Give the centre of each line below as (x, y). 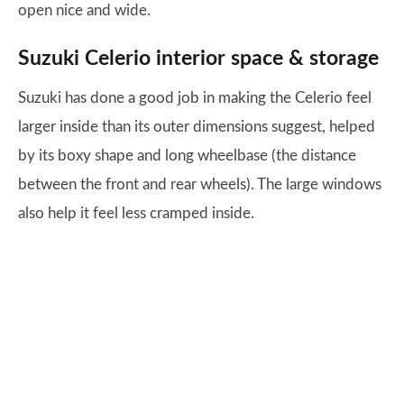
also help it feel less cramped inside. (136, 213)
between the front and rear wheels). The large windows (200, 184)
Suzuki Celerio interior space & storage (198, 59)
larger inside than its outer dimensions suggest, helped (197, 127)
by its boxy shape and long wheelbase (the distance (187, 156)
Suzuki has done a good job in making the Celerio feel (195, 98)
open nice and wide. (84, 10)
